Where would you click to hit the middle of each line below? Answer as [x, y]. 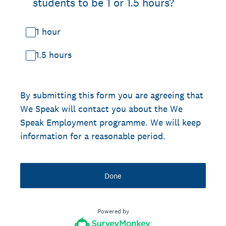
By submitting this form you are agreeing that [112, 95]
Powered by [113, 211]
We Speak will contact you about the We [101, 109]
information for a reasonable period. [93, 136]
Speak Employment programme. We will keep [110, 122]
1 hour [48, 32]
